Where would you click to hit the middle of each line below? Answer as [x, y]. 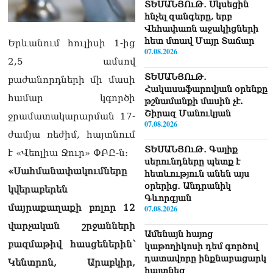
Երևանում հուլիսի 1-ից [72, 43]
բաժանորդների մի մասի [72, 80]
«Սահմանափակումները [68, 171]
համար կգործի [72, 98]
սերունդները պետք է [192, 161]
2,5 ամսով [72, 61]
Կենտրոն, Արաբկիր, [72, 262]
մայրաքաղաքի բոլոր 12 [72, 207]
